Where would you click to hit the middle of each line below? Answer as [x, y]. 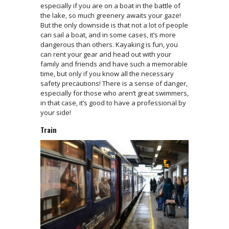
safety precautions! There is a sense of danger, [114, 84]
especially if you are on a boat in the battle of [110, 6]
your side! [56, 113]
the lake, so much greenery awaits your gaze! [111, 16]
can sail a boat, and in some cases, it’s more [108, 35]
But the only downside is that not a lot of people [114, 25]
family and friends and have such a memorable [114, 64]
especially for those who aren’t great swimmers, [114, 93]
